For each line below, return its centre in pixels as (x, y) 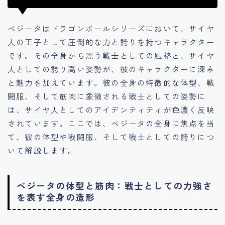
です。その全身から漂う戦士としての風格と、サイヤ (111, 55)
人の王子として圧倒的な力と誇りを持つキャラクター (111, 41)
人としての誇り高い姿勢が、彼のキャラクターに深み (111, 69)
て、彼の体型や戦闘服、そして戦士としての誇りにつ (111, 136)
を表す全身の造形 (56, 197)
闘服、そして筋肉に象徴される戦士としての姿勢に (107, 96)
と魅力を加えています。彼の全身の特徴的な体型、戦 (111, 82)
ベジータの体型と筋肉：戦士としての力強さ (115, 186)
